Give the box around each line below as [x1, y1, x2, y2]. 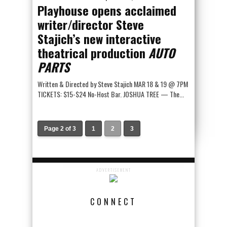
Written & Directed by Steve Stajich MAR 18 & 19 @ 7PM [37, 79, 188, 89]
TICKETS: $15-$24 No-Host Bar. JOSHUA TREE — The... [37, 89, 184, 99]
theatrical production [37, 44, 148, 62]
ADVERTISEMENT [96, 167, 131, 173]
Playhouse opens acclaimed [37, 1, 176, 19]
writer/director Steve [37, 15, 144, 33]
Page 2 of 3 [44, 125, 76, 132]
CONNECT [90, 196, 137, 208]
